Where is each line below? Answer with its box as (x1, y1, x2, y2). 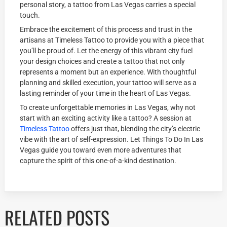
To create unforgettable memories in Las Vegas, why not (20, 103, 196, 112)
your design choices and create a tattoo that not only (20, 57, 185, 66)
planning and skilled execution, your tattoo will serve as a (20, 79, 197, 87)
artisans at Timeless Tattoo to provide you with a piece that (20, 36, 205, 45)
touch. (20, 11, 41, 20)
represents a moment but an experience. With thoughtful (20, 68, 197, 77)
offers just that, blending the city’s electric (69, 125, 201, 133)
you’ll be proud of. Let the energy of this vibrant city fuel (20, 47, 193, 55)
